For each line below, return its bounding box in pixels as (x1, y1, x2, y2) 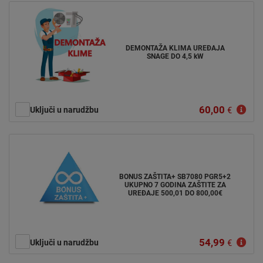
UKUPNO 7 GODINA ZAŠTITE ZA (124, 180, 226, 189)
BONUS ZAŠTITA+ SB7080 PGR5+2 (119, 172, 231, 181)
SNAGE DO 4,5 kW (146, 52, 204, 61)
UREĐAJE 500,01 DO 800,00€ (127, 188, 222, 197)
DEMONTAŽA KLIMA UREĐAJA (125, 44, 225, 53)
